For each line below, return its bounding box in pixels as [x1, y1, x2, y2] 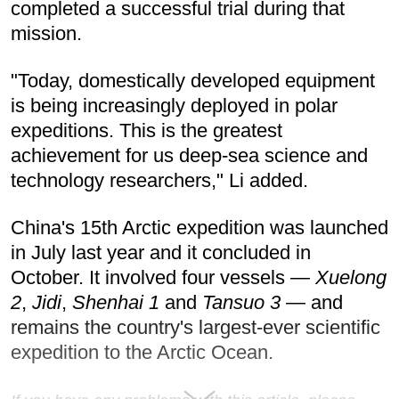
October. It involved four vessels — [11, 265, 315, 289]
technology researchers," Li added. [11, 168, 308, 191]
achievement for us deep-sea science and [11, 143, 368, 167]
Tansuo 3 [202, 290, 281, 313]
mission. [11, 21, 82, 45]
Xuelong [315, 265, 387, 289]
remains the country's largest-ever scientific [11, 315, 380, 338]
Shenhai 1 [72, 290, 159, 313]
